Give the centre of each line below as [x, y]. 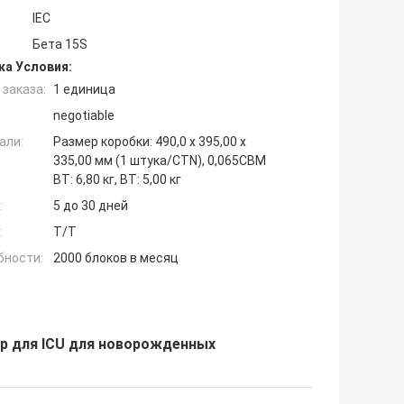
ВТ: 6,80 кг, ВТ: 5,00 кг [117, 180]
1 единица [84, 90]
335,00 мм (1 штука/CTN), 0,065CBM [160, 161]
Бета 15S [60, 45]
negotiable [84, 116]
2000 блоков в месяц [116, 258]
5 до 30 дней [91, 206]
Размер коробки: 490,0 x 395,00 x [150, 142]
